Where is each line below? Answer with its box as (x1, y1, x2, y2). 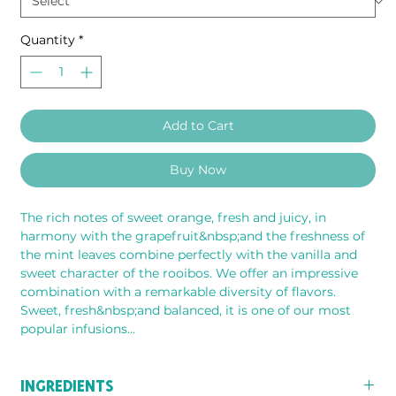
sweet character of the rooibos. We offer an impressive (20, 264, 359, 281)
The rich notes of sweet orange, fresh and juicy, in (20, 209, 327, 225)
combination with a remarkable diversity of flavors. (20, 283, 337, 300)
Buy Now (170, 161, 227, 178)
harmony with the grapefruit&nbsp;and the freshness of (20, 227, 366, 244)
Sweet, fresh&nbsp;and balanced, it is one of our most (20, 301, 352, 318)
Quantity (20, 31, 76, 48)
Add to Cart (162, 117, 234, 133)
